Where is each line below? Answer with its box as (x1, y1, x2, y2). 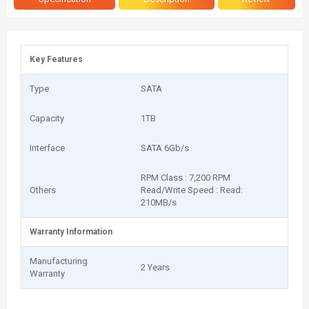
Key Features (30, 54, 83, 64)
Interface (30, 143, 65, 153)
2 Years (141, 262, 170, 272)
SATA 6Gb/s (141, 143, 189, 153)
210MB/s (141, 197, 177, 208)
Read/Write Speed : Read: (141, 185, 243, 195)
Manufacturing (30, 256, 88, 266)
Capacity (30, 113, 64, 123)
